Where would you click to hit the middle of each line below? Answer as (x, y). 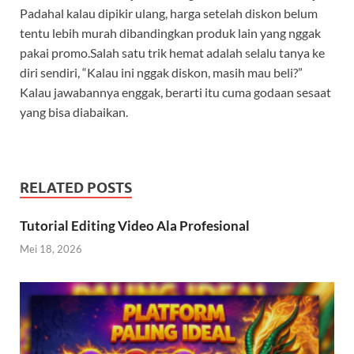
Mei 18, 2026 (51, 249)
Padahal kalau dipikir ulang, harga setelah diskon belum (169, 13)
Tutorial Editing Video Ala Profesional (135, 226)
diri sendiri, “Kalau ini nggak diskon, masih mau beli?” (161, 73)
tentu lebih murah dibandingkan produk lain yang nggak (170, 33)
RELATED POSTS (76, 188)
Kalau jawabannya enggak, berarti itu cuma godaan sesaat (175, 92)
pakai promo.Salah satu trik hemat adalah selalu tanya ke (172, 53)
